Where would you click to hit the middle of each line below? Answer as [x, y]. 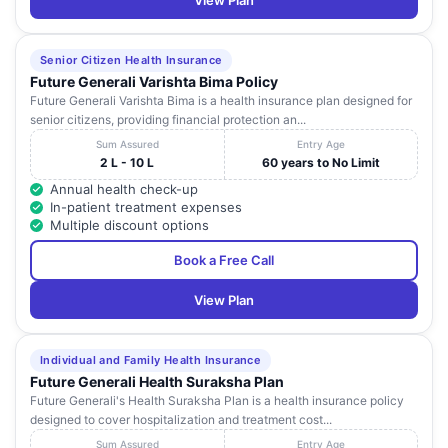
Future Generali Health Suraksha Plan [157, 382]
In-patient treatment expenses [146, 207]
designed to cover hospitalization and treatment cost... [181, 420]
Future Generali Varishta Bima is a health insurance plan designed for [221, 101]
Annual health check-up [124, 189]
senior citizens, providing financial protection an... [168, 120]
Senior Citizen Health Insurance [131, 60]
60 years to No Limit [320, 163]
